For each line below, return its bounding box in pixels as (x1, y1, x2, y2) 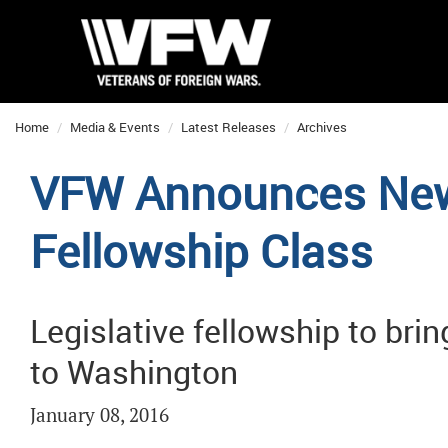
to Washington (30, 350, 238, 393)
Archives (297, 118, 347, 136)
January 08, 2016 (30, 403, 169, 428)
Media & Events (70, 118, 160, 136)
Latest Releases (181, 118, 276, 136)
